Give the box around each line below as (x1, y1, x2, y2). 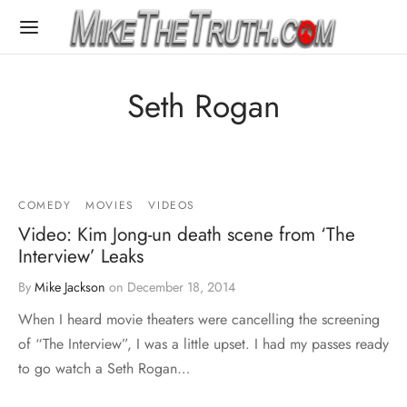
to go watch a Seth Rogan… (18, 357, 190, 379)
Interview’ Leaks (18, 242, 144, 270)
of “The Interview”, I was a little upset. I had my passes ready (18, 333, 389, 354)
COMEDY (18, 196, 72, 213)
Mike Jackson (35, 277, 105, 296)
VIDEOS (148, 196, 196, 213)
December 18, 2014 (127, 277, 235, 296)
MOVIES (85, 196, 134, 213)
